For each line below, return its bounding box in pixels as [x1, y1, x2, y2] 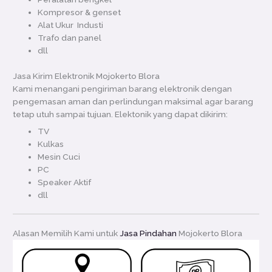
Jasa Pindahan [120, 228, 177, 238]
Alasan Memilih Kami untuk [13, 228, 120, 238]
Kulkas [38, 138, 64, 149]
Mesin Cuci [38, 151, 81, 161]
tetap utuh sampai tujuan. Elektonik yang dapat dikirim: [13, 109, 228, 119]
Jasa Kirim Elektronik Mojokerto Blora [13, 70, 160, 81]
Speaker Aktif [38, 177, 92, 187]
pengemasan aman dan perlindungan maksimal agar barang [13, 96, 254, 106]
